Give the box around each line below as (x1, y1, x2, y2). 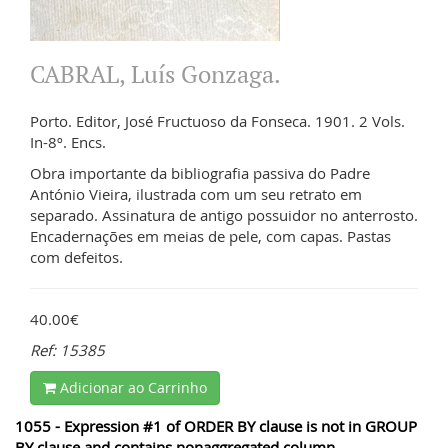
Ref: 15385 (30, 339, 105, 360)
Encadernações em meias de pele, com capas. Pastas (30, 225, 391, 246)
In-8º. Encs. (30, 131, 106, 152)
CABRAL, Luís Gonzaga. (30, 57, 281, 90)
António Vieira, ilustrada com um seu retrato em (30, 183, 362, 204)
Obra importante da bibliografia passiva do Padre (30, 162, 370, 183)
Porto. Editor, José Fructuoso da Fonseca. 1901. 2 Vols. (30, 110, 405, 131)
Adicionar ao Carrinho (56, 377, 207, 397)
